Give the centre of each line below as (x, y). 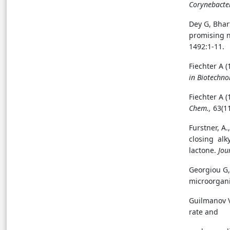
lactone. (204, 150)
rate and (204, 212)
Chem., (201, 108)
